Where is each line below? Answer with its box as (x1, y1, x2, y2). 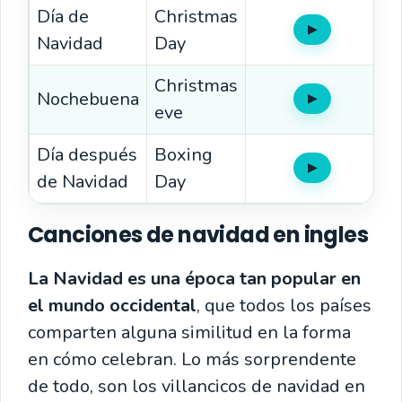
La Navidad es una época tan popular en (28, 266, 361, 291)
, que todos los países (197, 293, 371, 318)
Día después (37, 142, 137, 167)
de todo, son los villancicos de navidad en (28, 373, 365, 398)
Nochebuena (37, 86, 139, 111)
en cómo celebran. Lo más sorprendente (28, 346, 356, 371)
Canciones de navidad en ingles (28, 219, 368, 249)
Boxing (154, 142, 213, 167)
